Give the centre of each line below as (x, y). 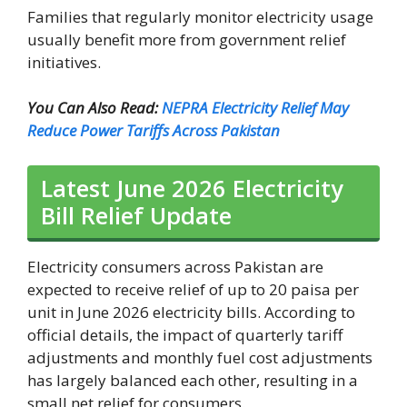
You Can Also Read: (94, 108)
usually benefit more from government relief (187, 39)
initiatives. (64, 62)
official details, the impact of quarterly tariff (185, 334)
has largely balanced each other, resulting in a (193, 380)
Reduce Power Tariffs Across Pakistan (154, 131)
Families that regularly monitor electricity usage (200, 16)
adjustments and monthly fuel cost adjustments (200, 357)
